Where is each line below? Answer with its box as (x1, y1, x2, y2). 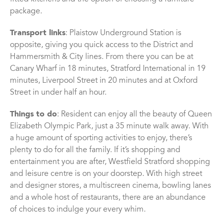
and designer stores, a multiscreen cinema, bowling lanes (10, 181, 211, 190)
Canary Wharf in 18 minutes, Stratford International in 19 (10, 64, 206, 73)
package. (10, 7, 42, 15)
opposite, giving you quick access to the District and (10, 41, 193, 49)
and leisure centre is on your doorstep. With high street (10, 169, 202, 178)
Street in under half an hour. (10, 88, 107, 97)
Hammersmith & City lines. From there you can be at (10, 53, 193, 61)
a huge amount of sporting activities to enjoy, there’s (10, 134, 192, 142)
